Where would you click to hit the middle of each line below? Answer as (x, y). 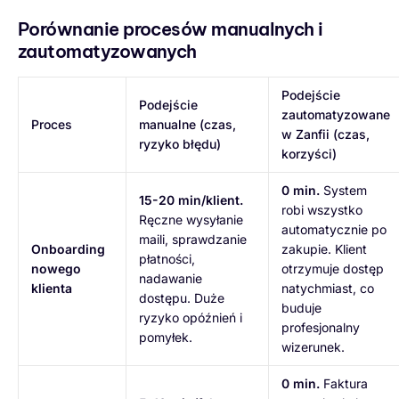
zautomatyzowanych (107, 51)
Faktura (344, 383)
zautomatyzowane (336, 114)
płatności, (167, 258)
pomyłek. (166, 337)
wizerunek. (313, 346)
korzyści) (309, 153)
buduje (301, 307)
